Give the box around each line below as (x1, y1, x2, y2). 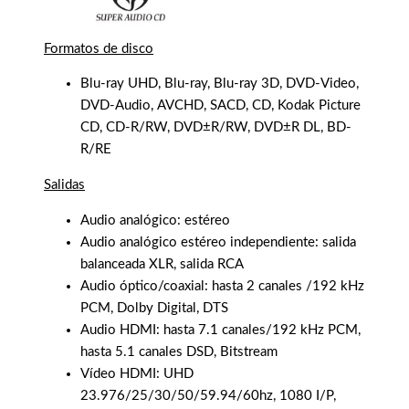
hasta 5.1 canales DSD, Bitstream (80, 344, 278, 359)
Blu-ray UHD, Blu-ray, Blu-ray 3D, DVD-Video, (80, 77, 359, 91)
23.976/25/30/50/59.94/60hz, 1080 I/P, (80, 388, 336, 403)
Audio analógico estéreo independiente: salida (80, 235, 356, 249)
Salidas (44, 177, 85, 192)
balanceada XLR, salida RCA (80, 257, 244, 271)
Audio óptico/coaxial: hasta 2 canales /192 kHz (80, 278, 364, 293)
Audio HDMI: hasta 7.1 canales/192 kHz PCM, (80, 322, 361, 337)
